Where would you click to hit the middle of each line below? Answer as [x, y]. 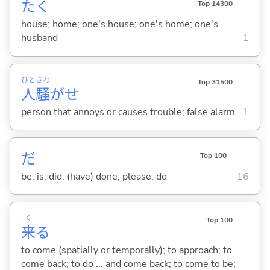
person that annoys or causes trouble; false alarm [128, 112]
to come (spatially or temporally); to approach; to [126, 250]
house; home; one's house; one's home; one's [119, 24]
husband [39, 38]
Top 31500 [215, 82]
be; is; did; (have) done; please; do [94, 176]
